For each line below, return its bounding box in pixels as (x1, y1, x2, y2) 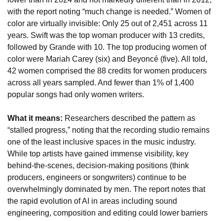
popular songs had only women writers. (7, 90, 144, 99)
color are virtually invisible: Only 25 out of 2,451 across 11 (7, 19, 208, 28)
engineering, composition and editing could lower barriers (7, 209, 208, 218)
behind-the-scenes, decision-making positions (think (7, 161, 189, 170)
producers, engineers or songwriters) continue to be (7, 173, 186, 182)
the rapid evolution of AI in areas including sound (7, 197, 177, 206)
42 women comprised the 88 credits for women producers (7, 67, 207, 75)
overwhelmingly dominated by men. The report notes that (7, 185, 205, 194)
